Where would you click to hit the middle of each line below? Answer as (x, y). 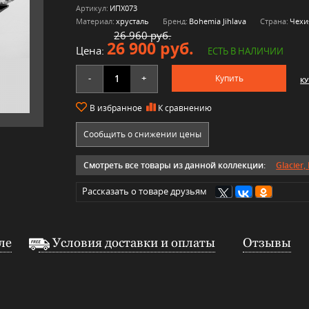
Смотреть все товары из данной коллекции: (175, 165)
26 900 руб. (151, 48)
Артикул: (92, 8)
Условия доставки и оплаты (134, 243)
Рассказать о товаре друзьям (145, 191)
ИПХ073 (124, 8)
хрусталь (133, 21)
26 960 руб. (143, 35)
